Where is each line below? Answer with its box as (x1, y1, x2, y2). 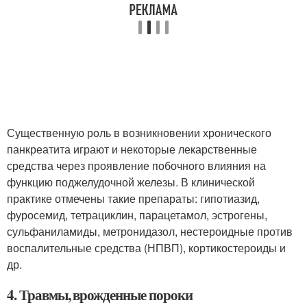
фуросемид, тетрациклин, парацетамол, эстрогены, (7, 207, 267, 223)
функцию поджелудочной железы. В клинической (7, 174, 255, 190)
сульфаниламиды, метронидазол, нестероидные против (7, 223, 293, 239)
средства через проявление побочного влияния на (7, 158, 266, 173)
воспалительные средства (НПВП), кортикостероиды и (7, 240, 286, 256)
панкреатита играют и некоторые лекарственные (7, 141, 257, 157)
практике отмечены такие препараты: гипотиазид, (7, 191, 260, 206)
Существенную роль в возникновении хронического (7, 125, 271, 140)
